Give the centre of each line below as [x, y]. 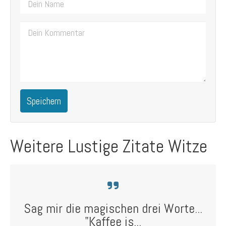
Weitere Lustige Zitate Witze [109, 146]
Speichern [44, 101]
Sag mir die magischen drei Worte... [113, 209]
